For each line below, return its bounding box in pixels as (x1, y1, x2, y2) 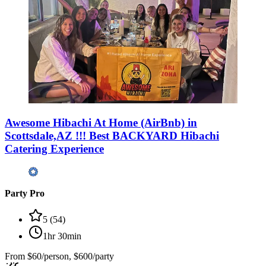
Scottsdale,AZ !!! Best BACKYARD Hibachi (5, 129, 219, 142)
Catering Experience (5, 142, 104, 156)
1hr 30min (43, 231, 81, 242)
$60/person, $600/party (27, 251, 114, 262)
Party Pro (5, 188, 45, 199)
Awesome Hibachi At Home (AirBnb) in (5, 116, 197, 129)
